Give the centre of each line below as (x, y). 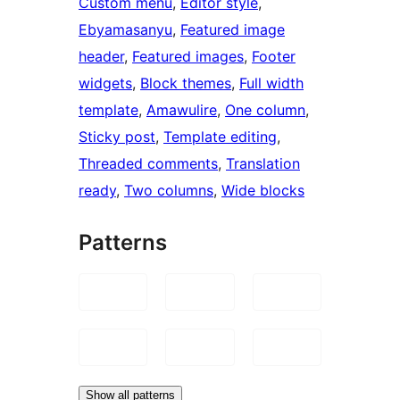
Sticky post (117, 136)
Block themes (186, 83)
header (101, 56)
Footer (274, 56)
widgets (105, 83)
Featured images (188, 56)
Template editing (220, 136)
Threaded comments (148, 163)
